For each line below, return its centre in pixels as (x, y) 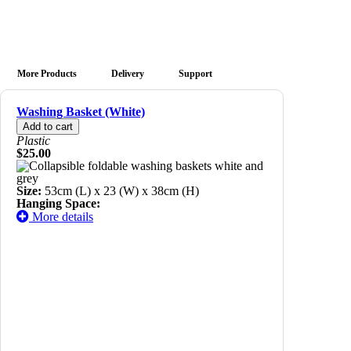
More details (61, 217)
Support (195, 74)
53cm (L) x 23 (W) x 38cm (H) (120, 191)
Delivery (128, 74)
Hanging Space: (58, 203)
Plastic (33, 141)
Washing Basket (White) (81, 112)
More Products (47, 74)
